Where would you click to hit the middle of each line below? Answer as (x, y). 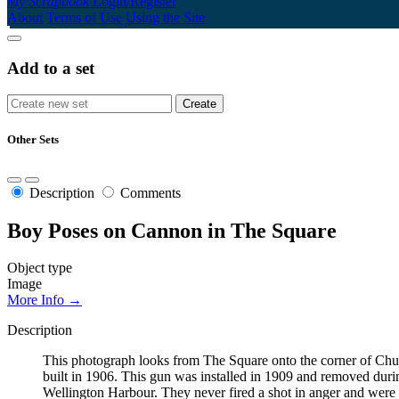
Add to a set (51, 68)
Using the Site (165, 17)
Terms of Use (84, 17)
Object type (40, 268)
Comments (151, 192)
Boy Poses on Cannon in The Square (172, 230)
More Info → (45, 300)
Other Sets (33, 140)
